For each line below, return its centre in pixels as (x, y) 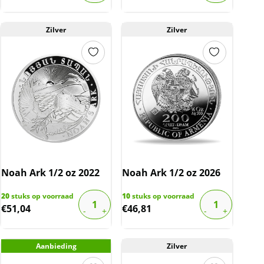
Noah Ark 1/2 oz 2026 (171, 172)
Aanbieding (56, 246)
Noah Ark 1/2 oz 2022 (50, 172)
